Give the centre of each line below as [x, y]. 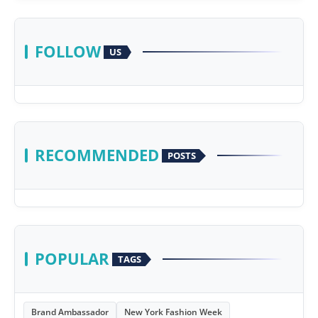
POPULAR [72, 259]
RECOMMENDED [97, 155]
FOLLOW [68, 52]
